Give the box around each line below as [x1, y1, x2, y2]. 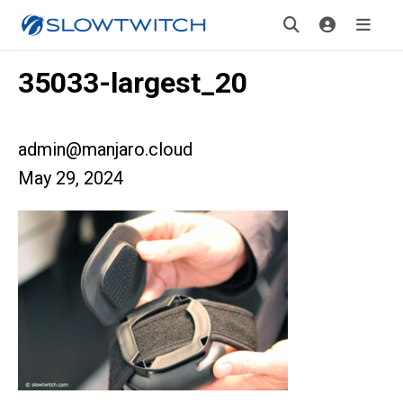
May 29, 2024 [18, 167, 123, 189]
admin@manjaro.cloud [18, 139, 193, 160]
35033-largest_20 [18, 66, 247, 100]
